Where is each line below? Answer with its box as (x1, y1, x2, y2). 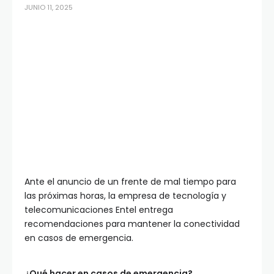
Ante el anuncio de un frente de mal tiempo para (24, 176, 236, 188)
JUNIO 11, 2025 (24, 2, 73, 12)
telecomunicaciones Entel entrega (24, 204, 173, 217)
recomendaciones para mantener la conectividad (24, 218, 240, 231)
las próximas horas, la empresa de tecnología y (24, 190, 226, 202)
